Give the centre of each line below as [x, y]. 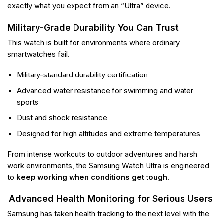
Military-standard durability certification [82, 75]
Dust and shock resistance [62, 118]
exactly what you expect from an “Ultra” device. [89, 6]
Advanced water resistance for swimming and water [105, 91]
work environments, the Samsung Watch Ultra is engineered [108, 166]
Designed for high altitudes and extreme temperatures [109, 133]
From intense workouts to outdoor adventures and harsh [102, 155]
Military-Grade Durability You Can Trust [93, 27]
